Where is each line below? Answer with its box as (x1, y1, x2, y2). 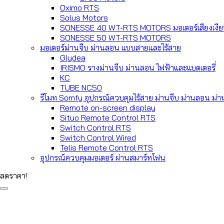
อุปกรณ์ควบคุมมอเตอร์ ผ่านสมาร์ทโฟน (40, 152, 165, 162)
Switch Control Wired (60, 132, 136, 142)
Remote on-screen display (60, 102, 155, 112)
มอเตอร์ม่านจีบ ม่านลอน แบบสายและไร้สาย (40, 42, 181, 52)
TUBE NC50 (60, 82, 102, 92)
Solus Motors (60, 12, 108, 22)
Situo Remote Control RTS (60, 112, 155, 122)
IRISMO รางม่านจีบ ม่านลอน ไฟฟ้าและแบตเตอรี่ (60, 62, 215, 72)
